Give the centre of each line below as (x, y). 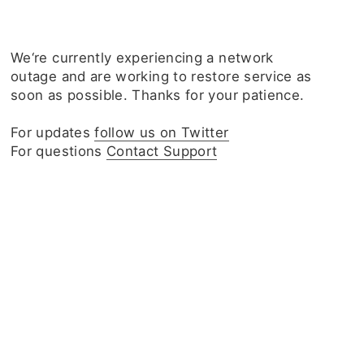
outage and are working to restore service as (161, 76)
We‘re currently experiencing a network (142, 58)
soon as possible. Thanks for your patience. (158, 95)
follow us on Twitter (162, 132)
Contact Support (162, 151)
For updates (53, 132)
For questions (59, 151)
